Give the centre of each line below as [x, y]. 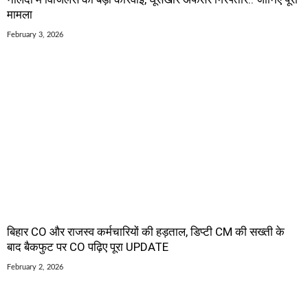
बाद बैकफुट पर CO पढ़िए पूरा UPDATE [88, 247]
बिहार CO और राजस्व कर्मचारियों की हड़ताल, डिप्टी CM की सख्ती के [146, 232]
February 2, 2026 [35, 267]
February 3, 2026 [35, 35]
